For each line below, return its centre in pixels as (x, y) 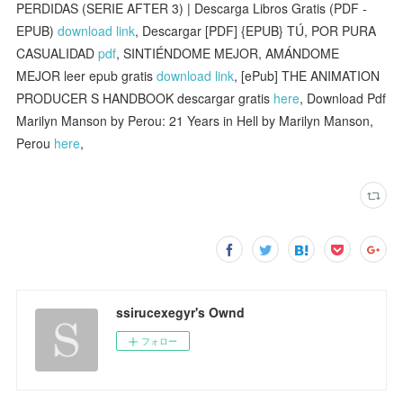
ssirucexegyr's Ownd (181, 312)
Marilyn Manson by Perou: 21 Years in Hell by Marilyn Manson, (195, 120)
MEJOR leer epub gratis (87, 75)
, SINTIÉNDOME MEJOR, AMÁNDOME (228, 53)
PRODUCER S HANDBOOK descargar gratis (145, 98)
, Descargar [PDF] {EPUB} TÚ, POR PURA (256, 30)
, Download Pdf (343, 98)
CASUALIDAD (58, 53)
